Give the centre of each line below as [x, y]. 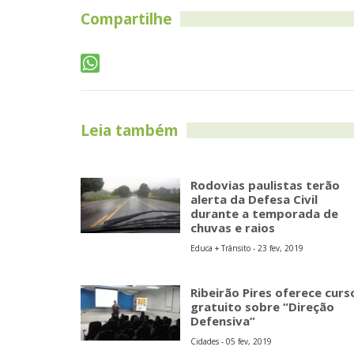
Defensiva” [223, 321]
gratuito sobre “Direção [262, 307]
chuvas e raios [233, 228]
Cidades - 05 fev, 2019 [231, 342]
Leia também [130, 131]
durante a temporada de [264, 214]
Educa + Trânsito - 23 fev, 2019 [247, 249]
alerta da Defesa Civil [254, 200]
